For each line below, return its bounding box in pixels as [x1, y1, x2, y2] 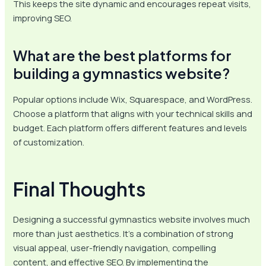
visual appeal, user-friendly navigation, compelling [13, 241, 217, 254]
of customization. [13, 135, 85, 148]
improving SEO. [13, 11, 72, 24]
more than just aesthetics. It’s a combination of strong [13, 227, 234, 239]
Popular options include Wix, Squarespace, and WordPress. [13, 93, 253, 105]
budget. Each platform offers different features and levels [13, 121, 248, 134]
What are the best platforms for [13, 46, 232, 64]
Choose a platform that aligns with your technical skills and [13, 107, 253, 119]
